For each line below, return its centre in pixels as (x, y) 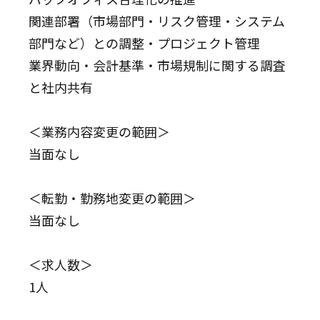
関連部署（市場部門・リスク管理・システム (157, 21)
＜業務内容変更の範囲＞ (100, 132)
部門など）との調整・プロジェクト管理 (145, 43)
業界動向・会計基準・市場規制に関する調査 (157, 65)
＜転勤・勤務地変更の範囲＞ (112, 198)
